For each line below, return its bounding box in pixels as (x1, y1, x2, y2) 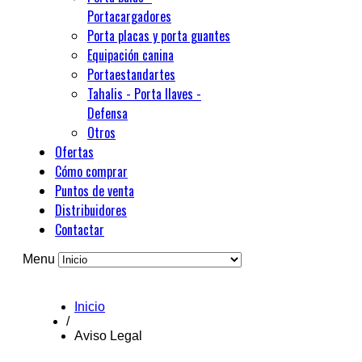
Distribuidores (55, 200, 127, 220)
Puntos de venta (55, 181, 134, 200)
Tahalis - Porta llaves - (87, 84, 201, 103)
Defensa (87, 103, 128, 123)
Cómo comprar (55, 162, 128, 181)
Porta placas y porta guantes (87, 26, 230, 45)
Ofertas (55, 142, 94, 162)
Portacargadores (87, 6, 171, 26)
